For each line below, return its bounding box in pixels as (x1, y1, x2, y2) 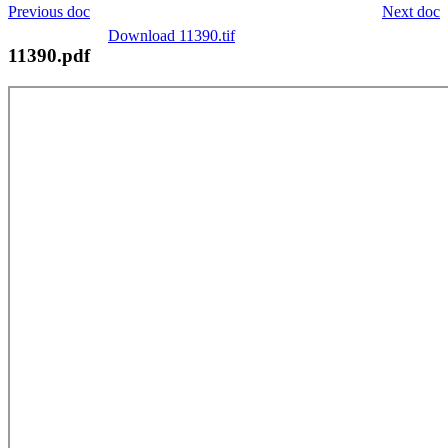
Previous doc (8, 2, 90, 20)
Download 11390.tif (108, 26, 235, 44)
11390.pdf (8, 44, 90, 66)
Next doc (382, 2, 440, 20)
